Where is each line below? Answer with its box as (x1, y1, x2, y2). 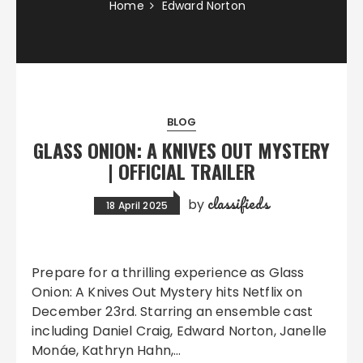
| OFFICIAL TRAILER (107, 156, 255, 186)
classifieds (207, 192, 269, 215)
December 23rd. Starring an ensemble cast (32, 302, 314, 321)
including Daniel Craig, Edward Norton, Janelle (32, 322, 327, 340)
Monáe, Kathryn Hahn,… (32, 341, 181, 360)
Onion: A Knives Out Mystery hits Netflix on (32, 283, 303, 301)
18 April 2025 (106, 199, 169, 212)
